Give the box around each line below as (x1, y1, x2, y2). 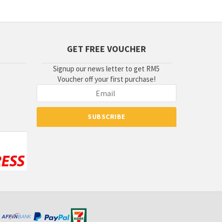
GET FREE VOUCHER (66, 43, 146, 55)
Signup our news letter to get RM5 (53, 63, 160, 73)
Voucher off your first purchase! (57, 74, 156, 84)
